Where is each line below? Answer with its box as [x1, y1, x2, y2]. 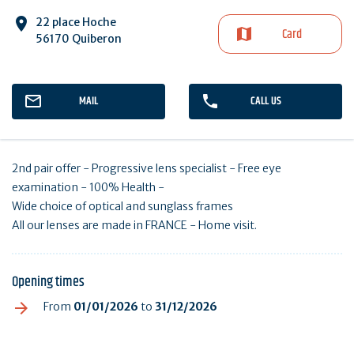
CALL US [250, 92, 281, 110]
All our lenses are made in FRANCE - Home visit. [12, 217, 257, 232]
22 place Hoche [36, 14, 116, 29]
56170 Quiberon [36, 31, 122, 46]
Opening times [12, 270, 85, 293]
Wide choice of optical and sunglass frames [12, 198, 233, 213]
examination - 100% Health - [12, 179, 164, 194]
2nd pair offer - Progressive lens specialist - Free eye [12, 160, 281, 175]
